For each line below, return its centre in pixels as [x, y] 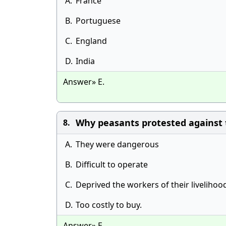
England [91, 41]
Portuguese [98, 21]
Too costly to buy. [109, 205]
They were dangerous [117, 144]
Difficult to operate [112, 164]
